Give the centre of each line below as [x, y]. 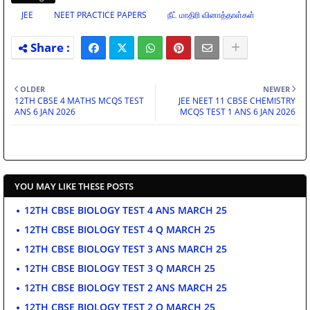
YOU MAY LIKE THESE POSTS [74, 186]
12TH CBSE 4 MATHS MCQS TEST [79, 100]
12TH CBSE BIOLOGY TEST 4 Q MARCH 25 [120, 229]
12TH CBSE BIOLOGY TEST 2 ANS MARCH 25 [126, 287]
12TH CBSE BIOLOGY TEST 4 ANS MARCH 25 [126, 210]
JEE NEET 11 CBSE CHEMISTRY [237, 100]
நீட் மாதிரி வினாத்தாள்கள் [211, 15]
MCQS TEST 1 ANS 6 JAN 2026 [238, 111]
